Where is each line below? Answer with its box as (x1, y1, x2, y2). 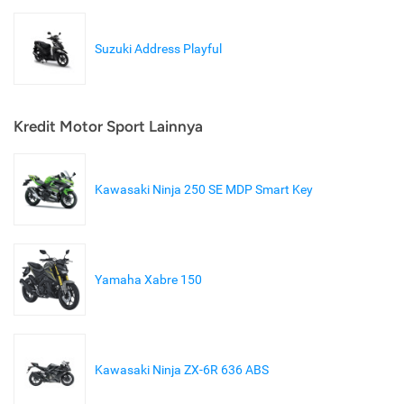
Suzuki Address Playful (95, 41, 222, 57)
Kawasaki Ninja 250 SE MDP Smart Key (95, 182, 313, 197)
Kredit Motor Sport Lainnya (14, 117, 203, 136)
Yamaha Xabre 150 (95, 272, 202, 288)
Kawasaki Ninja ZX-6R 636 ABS (95, 363, 269, 378)
